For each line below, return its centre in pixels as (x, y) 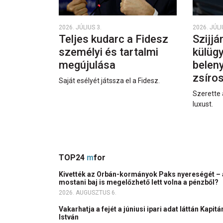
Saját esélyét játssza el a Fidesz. (109, 80)
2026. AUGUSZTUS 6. (88, 192)
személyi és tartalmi (109, 52)
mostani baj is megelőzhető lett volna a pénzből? (139, 182)
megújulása (88, 65)
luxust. (203, 104)
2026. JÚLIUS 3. (80, 27)
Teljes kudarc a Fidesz (113, 39)
